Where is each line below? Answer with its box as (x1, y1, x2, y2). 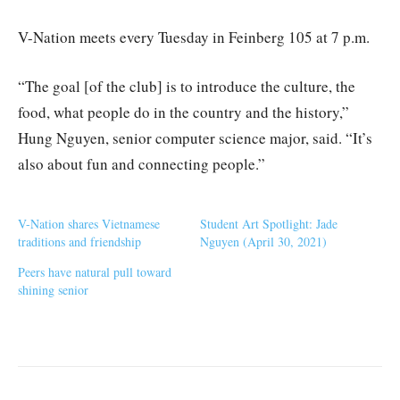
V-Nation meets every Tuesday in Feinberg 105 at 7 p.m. (18, 26, 370, 47)
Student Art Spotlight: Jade (200, 214, 337, 232)
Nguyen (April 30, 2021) (200, 232, 327, 250)
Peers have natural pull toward (18, 262, 171, 280)
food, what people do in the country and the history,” (18, 101, 349, 122)
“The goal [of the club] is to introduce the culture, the (18, 75, 355, 96)
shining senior (18, 280, 88, 298)
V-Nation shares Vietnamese (18, 214, 160, 232)
